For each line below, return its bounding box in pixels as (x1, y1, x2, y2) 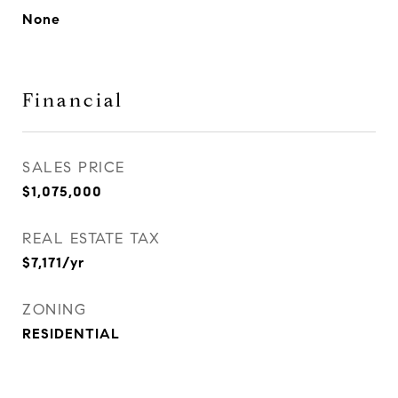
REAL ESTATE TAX (22, 229, 161, 248)
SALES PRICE (22, 158, 125, 177)
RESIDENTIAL (22, 325, 120, 342)
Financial (22, 89, 123, 112)
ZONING (22, 300, 86, 319)
